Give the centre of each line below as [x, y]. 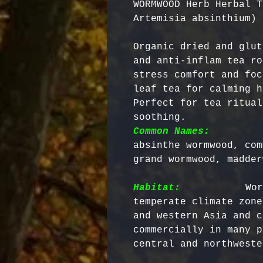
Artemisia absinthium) [195, 18]
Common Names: [174, 131]
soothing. [163, 117]
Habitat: [160, 188]
